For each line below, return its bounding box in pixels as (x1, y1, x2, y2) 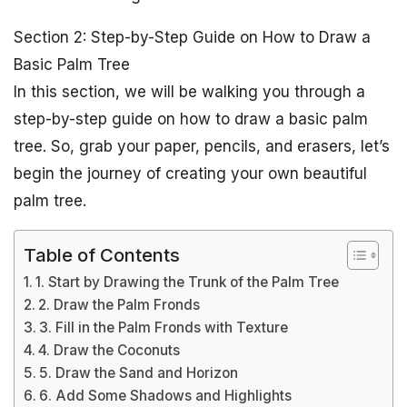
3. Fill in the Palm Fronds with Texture (39, 319, 289, 336)
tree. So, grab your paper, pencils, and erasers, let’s (14, 137, 390, 155)
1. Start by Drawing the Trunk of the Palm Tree (35, 273, 340, 291)
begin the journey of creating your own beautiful (14, 164, 367, 183)
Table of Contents (24, 243, 180, 266)
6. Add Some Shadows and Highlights (39, 387, 293, 404)
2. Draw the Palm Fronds (38, 296, 201, 313)
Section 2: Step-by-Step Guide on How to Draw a (14, 28, 371, 46)
